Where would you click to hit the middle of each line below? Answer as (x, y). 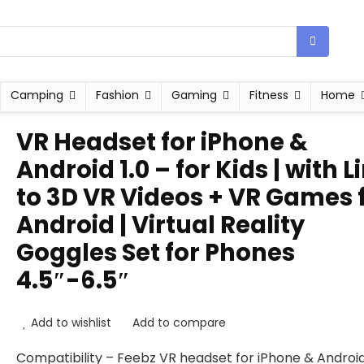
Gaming (194, 95)
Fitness (269, 95)
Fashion (117, 95)
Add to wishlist (71, 323)
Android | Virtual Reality (160, 225)
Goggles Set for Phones (156, 253)
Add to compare (179, 323)
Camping (37, 95)
